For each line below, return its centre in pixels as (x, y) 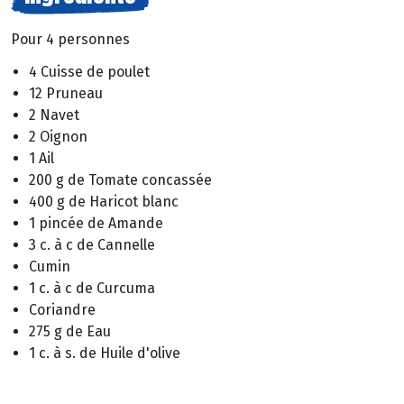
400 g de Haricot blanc (104, 202)
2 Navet (54, 115)
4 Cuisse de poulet (89, 72)
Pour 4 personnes (70, 39)
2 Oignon (58, 137)
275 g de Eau (70, 332)
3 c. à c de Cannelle (92, 245)
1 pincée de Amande (96, 224)
